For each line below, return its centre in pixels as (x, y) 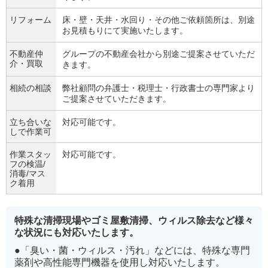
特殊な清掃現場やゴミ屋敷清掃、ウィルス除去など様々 (134, 220)
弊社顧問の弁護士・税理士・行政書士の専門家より (159, 88)
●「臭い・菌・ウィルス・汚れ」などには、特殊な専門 (132, 250)
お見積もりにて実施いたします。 (125, 31)
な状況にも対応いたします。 (77, 232)
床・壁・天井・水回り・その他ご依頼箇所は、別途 (159, 20)
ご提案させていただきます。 (117, 99)
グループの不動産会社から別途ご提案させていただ (159, 54)
